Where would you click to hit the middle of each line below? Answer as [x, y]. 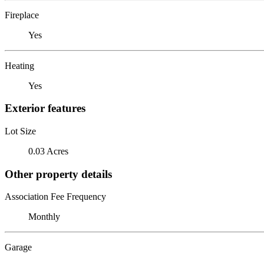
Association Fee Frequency [55, 197]
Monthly [44, 217]
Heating [19, 65]
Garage [18, 247]
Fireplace [22, 15]
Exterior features [45, 108]
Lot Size [20, 131]
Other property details [58, 174]
